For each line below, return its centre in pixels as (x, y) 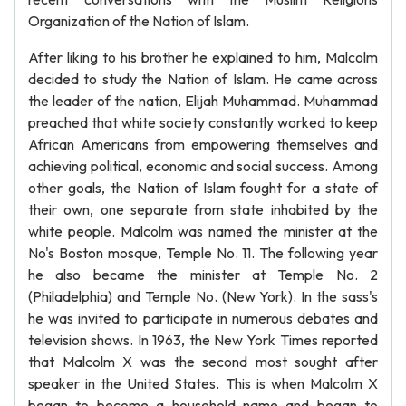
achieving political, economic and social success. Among (203, 166)
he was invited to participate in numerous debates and (203, 318)
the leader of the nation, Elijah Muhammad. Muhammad (203, 101)
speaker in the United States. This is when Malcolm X (203, 383)
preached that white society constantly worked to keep (203, 122)
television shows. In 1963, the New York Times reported (203, 340)
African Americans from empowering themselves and (203, 144)
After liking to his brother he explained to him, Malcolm (203, 57)
